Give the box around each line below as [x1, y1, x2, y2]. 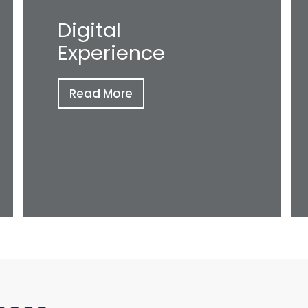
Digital [58, 16, 121, 44]
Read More [69, 85, 133, 102]
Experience [58, 39, 165, 67]
